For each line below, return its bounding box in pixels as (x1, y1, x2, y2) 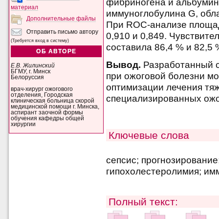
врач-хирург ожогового (11, 86, 73, 92)
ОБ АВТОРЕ (36, 48, 76, 54)
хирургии (11, 121, 36, 127)
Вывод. (106, 60, 141, 70)
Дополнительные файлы (26, 15, 96, 22)
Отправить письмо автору (25, 28, 99, 35)
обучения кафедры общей (11, 115, 85, 121)
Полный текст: (109, 196, 178, 208)
